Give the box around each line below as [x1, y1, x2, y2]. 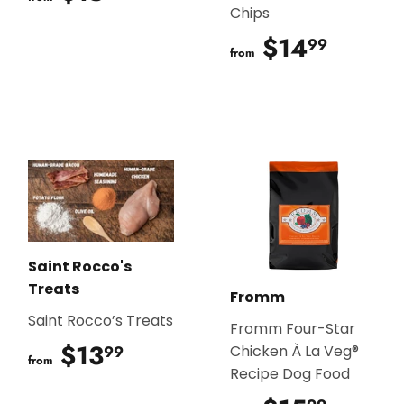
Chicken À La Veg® [230, 341, 359, 363]
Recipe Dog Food [230, 363, 350, 385]
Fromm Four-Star [230, 318, 355, 340]
